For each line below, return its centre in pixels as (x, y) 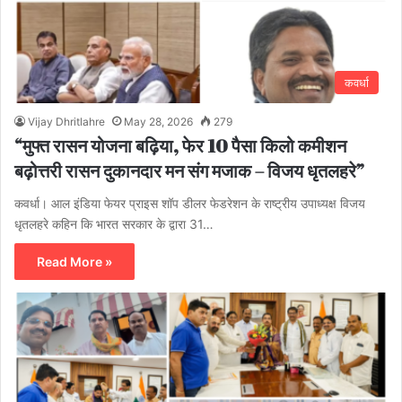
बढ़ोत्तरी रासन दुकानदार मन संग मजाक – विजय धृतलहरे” (189, 170)
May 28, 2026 (158, 121)
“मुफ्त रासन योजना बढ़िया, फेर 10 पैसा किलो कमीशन (180, 145)
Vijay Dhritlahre (66, 121)
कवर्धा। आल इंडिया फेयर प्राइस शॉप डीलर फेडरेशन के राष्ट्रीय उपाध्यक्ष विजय (190, 203)
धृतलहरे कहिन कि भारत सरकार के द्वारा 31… (114, 223)
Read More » (74, 261)
